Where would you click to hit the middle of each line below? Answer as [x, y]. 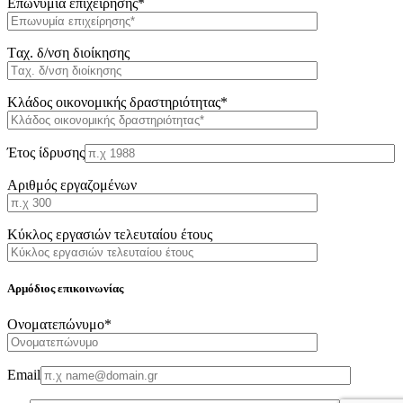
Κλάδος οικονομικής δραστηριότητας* [117, 103]
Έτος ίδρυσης [46, 153]
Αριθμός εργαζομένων [72, 185]
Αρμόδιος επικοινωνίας [65, 289]
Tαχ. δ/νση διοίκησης [68, 53]
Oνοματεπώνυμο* [59, 324]
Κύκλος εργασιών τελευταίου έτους [110, 235]
